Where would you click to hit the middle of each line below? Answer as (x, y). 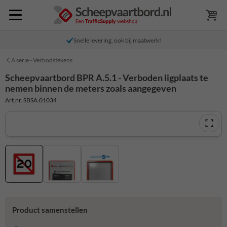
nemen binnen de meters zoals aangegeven (91, 88)
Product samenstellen (50, 210)
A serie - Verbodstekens (42, 60)
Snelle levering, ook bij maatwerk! (117, 40)
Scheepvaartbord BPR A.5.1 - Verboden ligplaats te (107, 78)
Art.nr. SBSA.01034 (31, 100)
